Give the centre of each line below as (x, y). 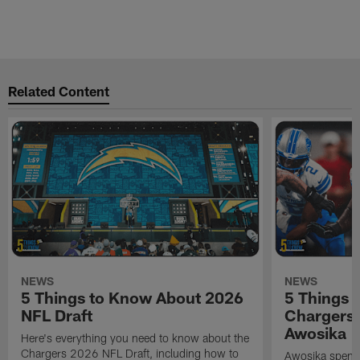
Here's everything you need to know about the (135, 338)
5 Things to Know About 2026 (133, 298)
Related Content (59, 90)
